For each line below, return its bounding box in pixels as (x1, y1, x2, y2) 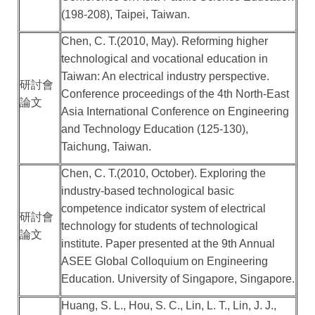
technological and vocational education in (61, 53, 269, 65)
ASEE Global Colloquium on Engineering (61, 255, 269, 268)
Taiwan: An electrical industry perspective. (61, 70, 270, 83)
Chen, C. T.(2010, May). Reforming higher (61, 35, 269, 48)
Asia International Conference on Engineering (61, 105, 290, 118)
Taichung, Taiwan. (61, 141, 152, 153)
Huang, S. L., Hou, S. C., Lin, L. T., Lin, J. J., (61, 300, 277, 312)
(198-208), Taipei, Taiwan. (61, 8, 191, 21)
